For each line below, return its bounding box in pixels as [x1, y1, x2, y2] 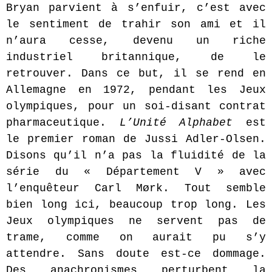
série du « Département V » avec [6, 166, 266, 178]
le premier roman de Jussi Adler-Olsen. [6, 133, 266, 146]
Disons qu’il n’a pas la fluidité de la [6, 149, 266, 162]
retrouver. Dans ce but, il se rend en [6, 67, 266, 80]
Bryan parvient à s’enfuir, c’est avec [6, 2, 266, 15]
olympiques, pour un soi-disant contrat [6, 100, 266, 113]
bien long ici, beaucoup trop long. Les [6, 199, 266, 211]
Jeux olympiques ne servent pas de [6, 215, 266, 228]
